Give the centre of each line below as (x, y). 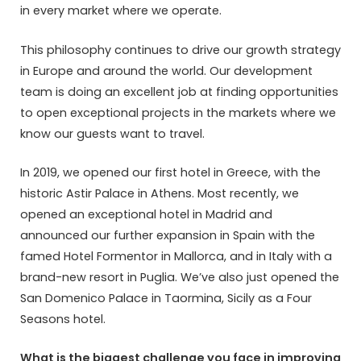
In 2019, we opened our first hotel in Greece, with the (170, 172)
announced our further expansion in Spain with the (168, 235)
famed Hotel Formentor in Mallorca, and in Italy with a (176, 256)
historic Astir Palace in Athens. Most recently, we (160, 193)
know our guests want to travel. (112, 133)
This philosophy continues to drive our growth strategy (180, 50)
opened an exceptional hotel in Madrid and (146, 214)
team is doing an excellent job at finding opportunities (179, 91)
